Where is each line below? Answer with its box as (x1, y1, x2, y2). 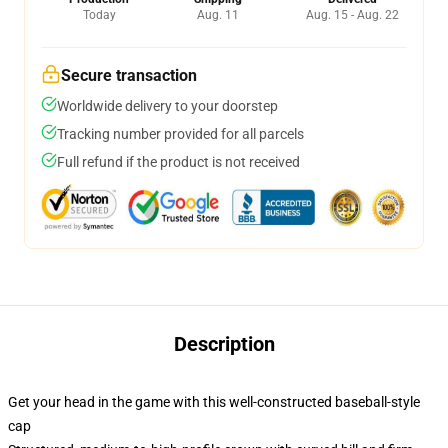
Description (173, 332, 275, 356)
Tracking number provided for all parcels (57, 126, 304, 142)
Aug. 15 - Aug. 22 (306, 8, 399, 22)
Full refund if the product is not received (57, 154, 300, 170)
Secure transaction (61, 66, 197, 85)
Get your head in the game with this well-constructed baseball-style (8, 394, 420, 410)
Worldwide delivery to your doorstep (57, 98, 278, 114)
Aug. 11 (196, 8, 239, 22)
